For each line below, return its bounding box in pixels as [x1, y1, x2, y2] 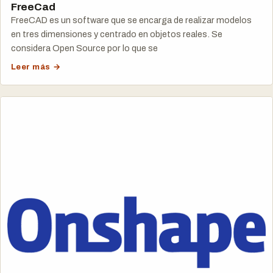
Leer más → [10, 62, 62, 72]
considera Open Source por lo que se [10, 43, 158, 53]
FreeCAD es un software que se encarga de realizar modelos [10, 15, 252, 25]
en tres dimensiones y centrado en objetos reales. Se [10, 29, 222, 39]
